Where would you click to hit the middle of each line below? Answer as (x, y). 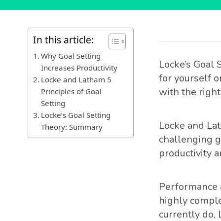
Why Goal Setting (71, 56)
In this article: (63, 40)
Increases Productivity (79, 68)
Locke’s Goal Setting (76, 115)
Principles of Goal (72, 91)
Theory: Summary (72, 127)
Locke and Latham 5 (76, 79)
